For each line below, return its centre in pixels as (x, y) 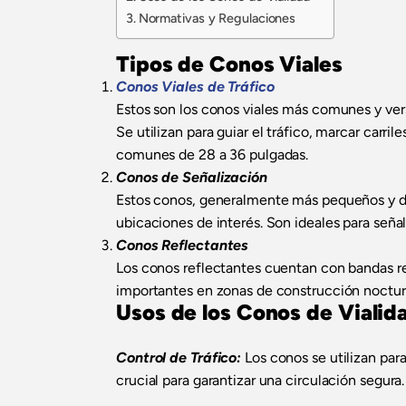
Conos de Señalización (192, 178)
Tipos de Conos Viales (229, 64)
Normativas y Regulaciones (217, 19)
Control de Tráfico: (179, 358)
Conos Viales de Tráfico (195, 87)
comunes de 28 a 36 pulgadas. (213, 155)
